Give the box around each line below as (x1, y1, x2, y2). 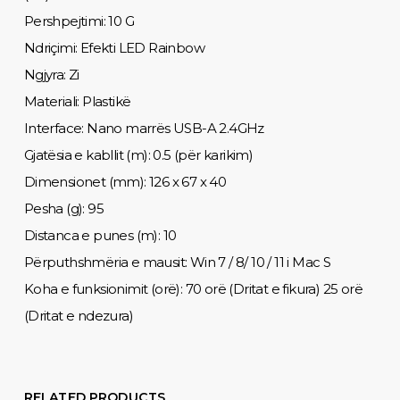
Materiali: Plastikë (23, 92, 131, 110)
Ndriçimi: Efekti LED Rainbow (23, 38, 205, 56)
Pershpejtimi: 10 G (23, 12, 135, 29)
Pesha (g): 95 (23, 199, 104, 217)
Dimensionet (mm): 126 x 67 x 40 (23, 172, 227, 190)
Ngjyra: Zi (23, 65, 79, 83)
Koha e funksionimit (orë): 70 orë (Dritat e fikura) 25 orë (23, 279, 363, 297)
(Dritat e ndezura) (23, 306, 134, 324)
